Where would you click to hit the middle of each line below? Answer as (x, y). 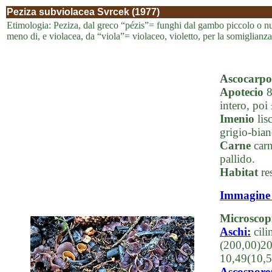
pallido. (237, 159)
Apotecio (242, 92)
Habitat (239, 172)
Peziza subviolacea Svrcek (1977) (83, 12)
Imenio (237, 119)
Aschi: (235, 232)
